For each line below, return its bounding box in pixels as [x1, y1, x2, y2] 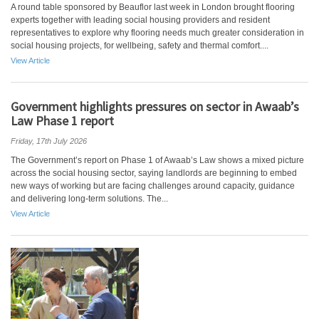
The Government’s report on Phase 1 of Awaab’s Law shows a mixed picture [11, 155, 304, 165]
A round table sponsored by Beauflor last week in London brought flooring [11, 2, 295, 12]
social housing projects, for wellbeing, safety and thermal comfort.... [11, 41, 268, 51]
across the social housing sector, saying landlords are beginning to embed [11, 168, 297, 178]
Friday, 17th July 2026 [11, 137, 87, 145]
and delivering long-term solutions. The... [11, 194, 168, 204]
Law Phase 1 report [11, 113, 114, 129]
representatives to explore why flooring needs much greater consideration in [11, 28, 304, 38]
